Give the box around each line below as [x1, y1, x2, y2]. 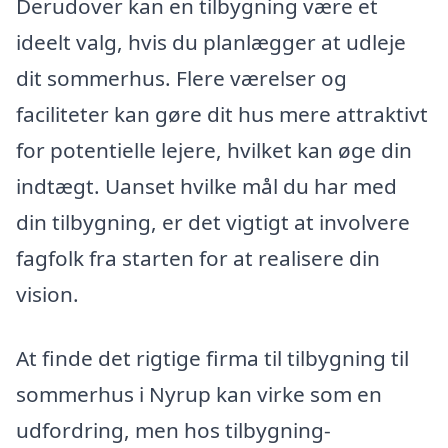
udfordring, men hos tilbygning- [16, 416, 331, 445]
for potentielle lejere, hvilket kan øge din [16, 136, 412, 165]
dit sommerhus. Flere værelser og [16, 64, 347, 93]
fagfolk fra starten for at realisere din [16, 244, 380, 273]
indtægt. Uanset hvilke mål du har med [16, 172, 397, 201]
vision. [16, 280, 79, 309]
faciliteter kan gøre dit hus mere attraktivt [16, 100, 428, 129]
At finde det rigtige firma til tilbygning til [16, 344, 409, 373]
